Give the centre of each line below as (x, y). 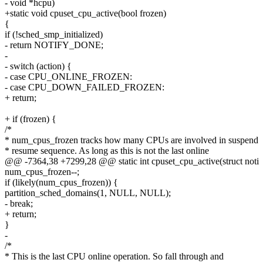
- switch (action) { (38, 66)
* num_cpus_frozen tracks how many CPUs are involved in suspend (131, 140)
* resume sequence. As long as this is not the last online (107, 151)
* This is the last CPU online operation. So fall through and (114, 257)
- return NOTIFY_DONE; (54, 45)
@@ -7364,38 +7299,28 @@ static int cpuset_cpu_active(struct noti (132, 161)
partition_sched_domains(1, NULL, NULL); (88, 193)
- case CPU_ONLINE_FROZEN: (68, 77)
